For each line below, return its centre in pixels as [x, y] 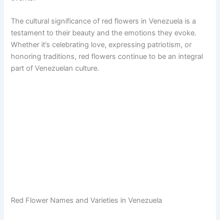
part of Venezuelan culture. [55, 68]
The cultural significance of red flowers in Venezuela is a [104, 21]
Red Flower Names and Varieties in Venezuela [87, 201]
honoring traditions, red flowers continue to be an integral [107, 56]
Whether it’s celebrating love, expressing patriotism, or [101, 44]
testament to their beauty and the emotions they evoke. [104, 33]
